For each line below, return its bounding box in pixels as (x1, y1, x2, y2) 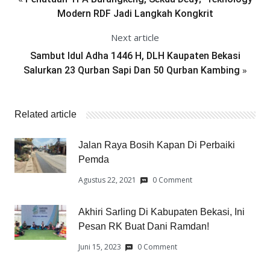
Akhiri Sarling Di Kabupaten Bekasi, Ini (78, 206, 245, 217)
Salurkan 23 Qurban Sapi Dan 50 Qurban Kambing (23, 64, 240, 76)
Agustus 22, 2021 (78, 174, 136, 185)
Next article (111, 31, 159, 43)
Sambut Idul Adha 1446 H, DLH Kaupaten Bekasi (30, 49, 240, 61)
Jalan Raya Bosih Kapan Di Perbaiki (78, 139, 235, 150)
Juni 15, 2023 (78, 242, 121, 253)
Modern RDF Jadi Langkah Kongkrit (57, 7, 213, 19)
